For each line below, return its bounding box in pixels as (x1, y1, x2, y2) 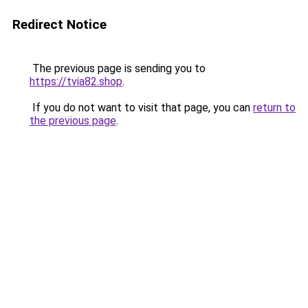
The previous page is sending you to (30, 62, 206, 75)
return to (253, 101, 296, 114)
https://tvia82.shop (30, 75, 122, 88)
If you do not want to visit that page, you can (30, 101, 253, 114)
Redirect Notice (12, 16, 107, 32)
